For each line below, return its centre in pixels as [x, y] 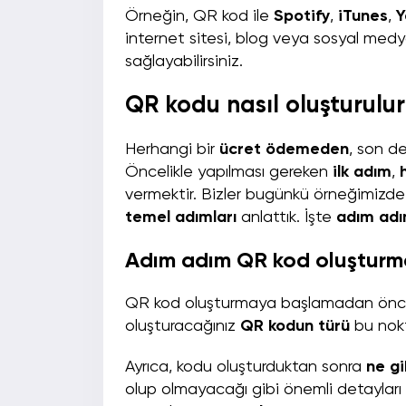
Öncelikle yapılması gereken [229, 173]
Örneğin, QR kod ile [199, 17]
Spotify [302, 17]
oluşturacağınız [183, 327]
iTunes [363, 17]
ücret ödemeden [284, 150]
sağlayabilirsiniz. [188, 62]
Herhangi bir [172, 150]
